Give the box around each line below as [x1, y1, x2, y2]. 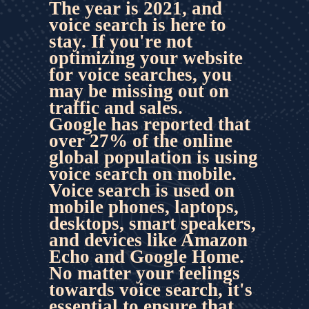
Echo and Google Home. [48, 246, 244, 267]
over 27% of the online [48, 130, 232, 151]
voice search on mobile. [48, 163, 237, 184]
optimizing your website [48, 47, 243, 68]
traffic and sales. [48, 97, 183, 118]
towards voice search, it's [48, 279, 252, 300]
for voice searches [48, 63, 192, 85]
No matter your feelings [48, 262, 240, 283]
